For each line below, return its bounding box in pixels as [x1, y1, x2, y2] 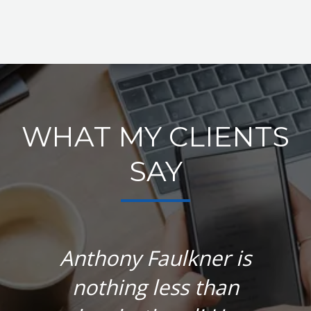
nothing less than [72, 273, 239, 302]
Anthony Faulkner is [60, 244, 251, 273]
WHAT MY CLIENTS [22, 119, 289, 154]
